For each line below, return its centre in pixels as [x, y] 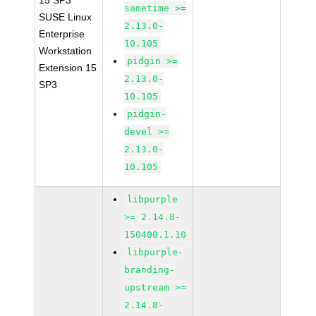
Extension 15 [68, 68]
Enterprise [62, 34]
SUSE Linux [66, 17]
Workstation [66, 51]
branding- [150, 270]
